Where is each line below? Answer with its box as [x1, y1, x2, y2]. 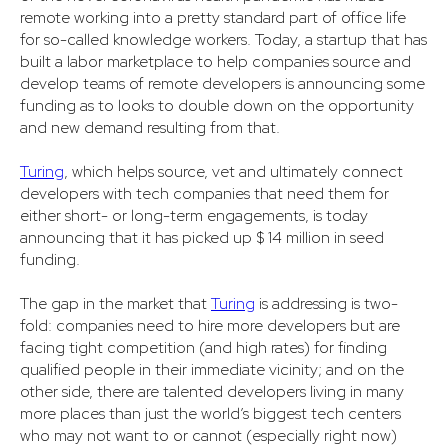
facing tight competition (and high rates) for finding [20, 337, 387, 359]
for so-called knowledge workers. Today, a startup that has [20, 29, 427, 51]
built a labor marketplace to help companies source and [20, 51, 411, 73]
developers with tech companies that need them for [20, 183, 389, 205]
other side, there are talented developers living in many [20, 381, 404, 403]
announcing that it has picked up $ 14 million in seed [20, 227, 384, 249]
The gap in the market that [20, 293, 211, 315]
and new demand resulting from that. [20, 117, 280, 139]
